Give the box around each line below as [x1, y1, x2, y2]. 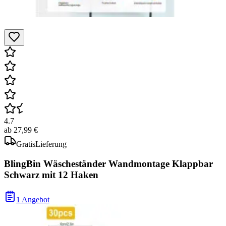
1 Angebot [16, 195, 49, 204]
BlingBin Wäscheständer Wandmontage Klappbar [4, 158, 213, 169]
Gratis [16, 140, 35, 149]
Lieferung [35, 140, 67, 149]
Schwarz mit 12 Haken [4, 169, 98, 180]
